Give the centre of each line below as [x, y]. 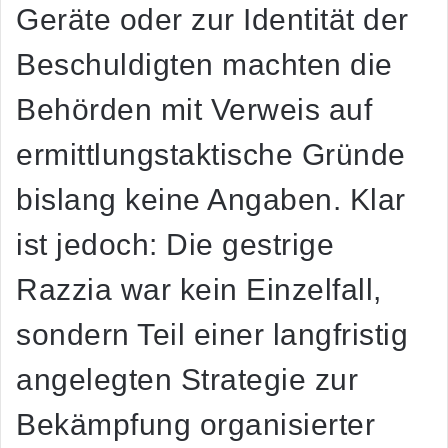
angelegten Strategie [161, 380]
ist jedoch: [91, 245]
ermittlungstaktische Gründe [211, 155]
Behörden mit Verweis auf [194, 110]
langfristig [340, 335]
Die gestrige [250, 245]
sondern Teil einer [144, 335]
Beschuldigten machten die [204, 65]
